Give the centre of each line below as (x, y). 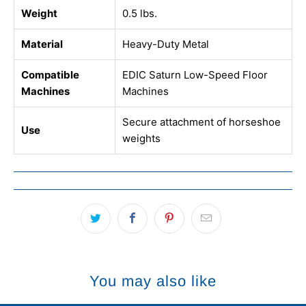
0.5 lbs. (140, 14)
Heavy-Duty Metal (166, 44)
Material (42, 44)
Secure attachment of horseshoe (201, 122)
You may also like (153, 281)
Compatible (50, 75)
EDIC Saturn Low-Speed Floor (195, 75)
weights (141, 139)
